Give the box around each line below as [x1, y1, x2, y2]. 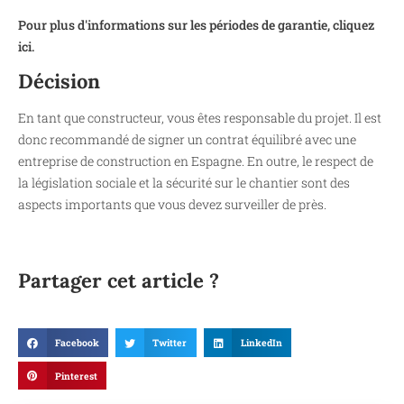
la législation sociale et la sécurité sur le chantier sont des [18, 174, 350, 192]
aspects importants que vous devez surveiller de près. [18, 196, 326, 214]
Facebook [54, 336, 99, 349]
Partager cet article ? [18, 268, 219, 294]
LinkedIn [240, 336, 282, 349]
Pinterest [54, 369, 97, 382]
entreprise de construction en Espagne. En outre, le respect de [18, 152, 373, 170]
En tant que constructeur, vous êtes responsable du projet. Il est [18, 109, 381, 127]
